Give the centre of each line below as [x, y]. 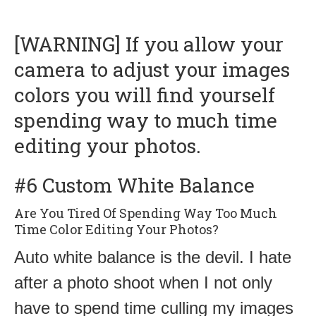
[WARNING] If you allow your [149, 44]
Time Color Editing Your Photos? [116, 229]
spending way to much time [146, 120]
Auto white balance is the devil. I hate [153, 257]
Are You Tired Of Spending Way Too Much [146, 213]
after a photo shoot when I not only [143, 282]
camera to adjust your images [152, 69]
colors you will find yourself [145, 95]
